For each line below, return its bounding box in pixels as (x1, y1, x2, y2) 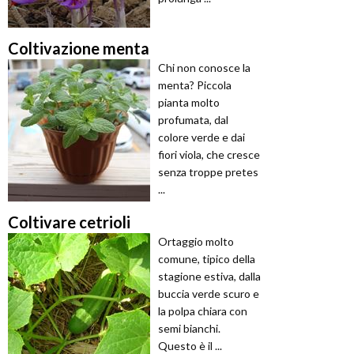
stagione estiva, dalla (158, 269, 261, 284)
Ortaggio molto (158, 235, 234, 249)
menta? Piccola (158, 78, 232, 92)
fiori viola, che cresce (158, 148, 260, 162)
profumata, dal (158, 113, 228, 127)
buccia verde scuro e (158, 287, 259, 301)
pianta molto (158, 96, 220, 110)
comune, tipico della (158, 252, 255, 266)
